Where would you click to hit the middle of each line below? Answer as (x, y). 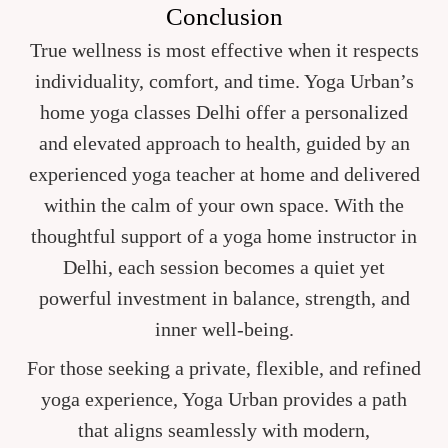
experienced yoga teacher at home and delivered (224, 174)
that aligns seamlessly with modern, (224, 429)
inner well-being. (224, 329)
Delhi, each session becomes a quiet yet (224, 267)
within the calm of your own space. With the (224, 205)
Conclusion (224, 16)
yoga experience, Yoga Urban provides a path (224, 398)
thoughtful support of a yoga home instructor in (224, 236)
